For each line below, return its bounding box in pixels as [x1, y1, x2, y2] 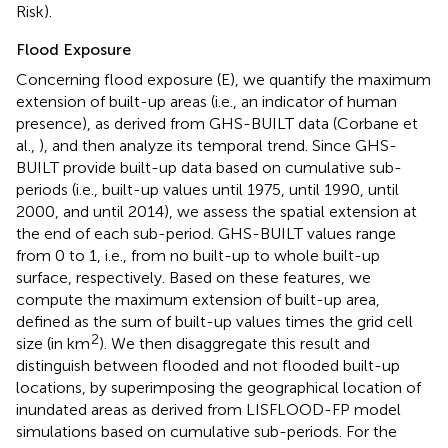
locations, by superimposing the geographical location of [16, 377, 421, 397]
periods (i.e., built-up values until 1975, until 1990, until [16, 179, 399, 199]
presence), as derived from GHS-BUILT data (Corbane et [16, 113, 418, 133]
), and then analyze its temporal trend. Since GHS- [39, 135, 397, 155]
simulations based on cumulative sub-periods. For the [16, 421, 397, 441]
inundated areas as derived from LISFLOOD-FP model [16, 399, 401, 419]
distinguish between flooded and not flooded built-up [16, 355, 400, 375]
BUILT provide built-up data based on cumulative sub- [16, 157, 402, 177]
